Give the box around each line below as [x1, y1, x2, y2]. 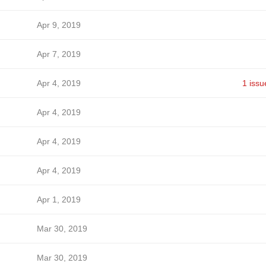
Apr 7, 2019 [36, 49, 81, 59]
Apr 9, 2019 [36, 20, 81, 30]
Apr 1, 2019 [36, 195, 81, 204]
